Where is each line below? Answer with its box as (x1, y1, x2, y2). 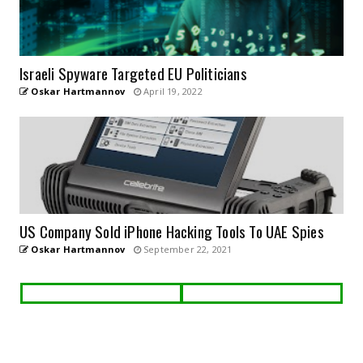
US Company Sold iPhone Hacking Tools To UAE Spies (19, 220, 324, 243)
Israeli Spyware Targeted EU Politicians (19, 62, 247, 85)
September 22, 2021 (140, 243, 233, 256)
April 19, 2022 (140, 85, 203, 98)
